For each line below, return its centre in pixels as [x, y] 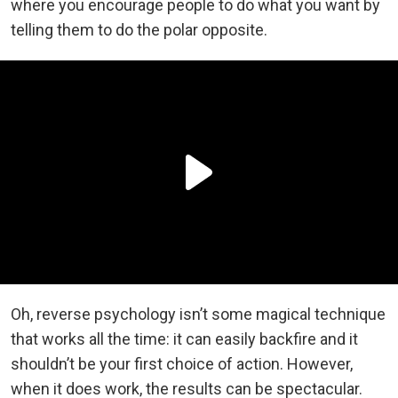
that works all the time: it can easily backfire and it [184, 338]
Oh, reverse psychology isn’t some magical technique [198, 314]
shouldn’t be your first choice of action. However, [182, 363]
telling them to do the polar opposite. [139, 29]
